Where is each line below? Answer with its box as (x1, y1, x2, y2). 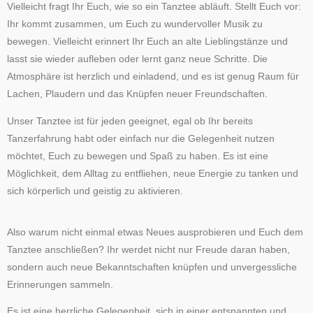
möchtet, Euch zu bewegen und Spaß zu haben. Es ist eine (7, 150, 268, 161)
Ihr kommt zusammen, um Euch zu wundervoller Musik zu (7, 19, 263, 30)
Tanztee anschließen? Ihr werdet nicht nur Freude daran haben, (7, 244, 290, 255)
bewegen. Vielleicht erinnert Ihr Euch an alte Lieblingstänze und (7, 36, 288, 48)
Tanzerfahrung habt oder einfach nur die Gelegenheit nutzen (7, 133, 275, 144)
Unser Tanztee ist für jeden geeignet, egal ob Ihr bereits (7, 115, 253, 126)
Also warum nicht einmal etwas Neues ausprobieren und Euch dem (7, 226, 303, 238)
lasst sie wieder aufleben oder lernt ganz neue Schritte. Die (7, 54, 268, 65)
